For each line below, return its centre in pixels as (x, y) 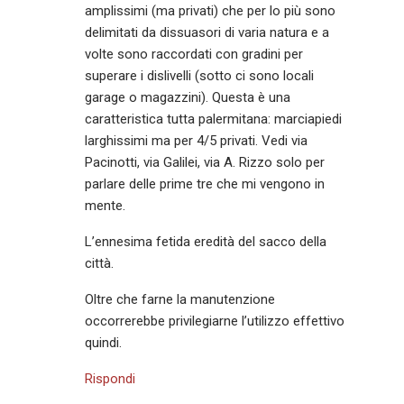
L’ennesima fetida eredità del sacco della (206, 242)
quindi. (104, 343)
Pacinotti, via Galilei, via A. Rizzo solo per (205, 163)
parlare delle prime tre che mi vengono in (205, 184)
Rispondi (110, 379)
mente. (106, 206)
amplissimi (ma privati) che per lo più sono (211, 11)
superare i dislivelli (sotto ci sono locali (200, 76)
